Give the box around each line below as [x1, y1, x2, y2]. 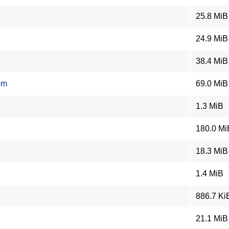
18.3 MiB [196, 147, 228, 155]
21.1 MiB [196, 214, 228, 223]
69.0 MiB [196, 79, 228, 88]
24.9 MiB [196, 34, 228, 43]
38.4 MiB [196, 57, 228, 65]
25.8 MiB [196, 12, 228, 20]
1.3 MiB [196, 102, 223, 110]
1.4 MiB [196, 169, 223, 178]
